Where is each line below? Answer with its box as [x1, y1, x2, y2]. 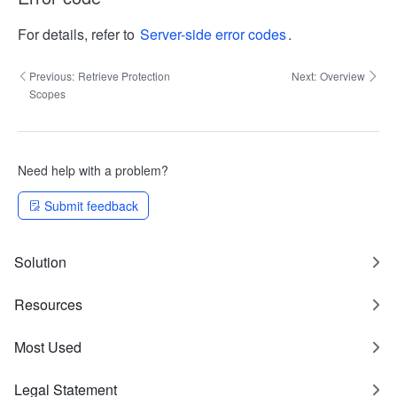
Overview [320, 68, 365, 83]
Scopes [28, 86, 66, 101]
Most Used [14, 337, 82, 357]
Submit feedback [44, 197, 138, 214]
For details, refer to [18, 24, 138, 44]
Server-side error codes [140, 24, 286, 44]
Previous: [28, 68, 74, 83]
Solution [14, 252, 66, 272]
